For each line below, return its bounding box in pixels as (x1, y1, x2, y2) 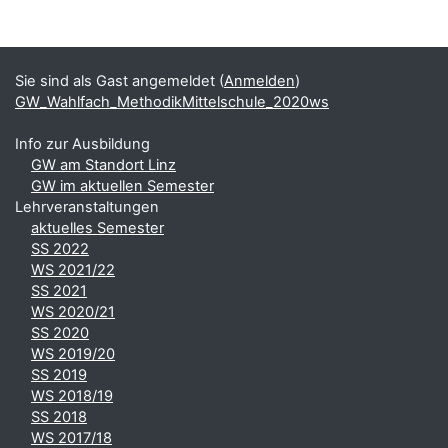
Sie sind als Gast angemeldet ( (15, 72, 224, 90)
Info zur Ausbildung (15, 135, 150, 153)
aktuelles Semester (31, 219, 164, 237)
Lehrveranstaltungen (15, 198, 159, 216)
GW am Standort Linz (31, 156, 176, 174)
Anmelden (224, 72, 295, 90)
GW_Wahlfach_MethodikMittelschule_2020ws (15, 93, 329, 111)
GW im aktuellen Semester (31, 177, 214, 195)
